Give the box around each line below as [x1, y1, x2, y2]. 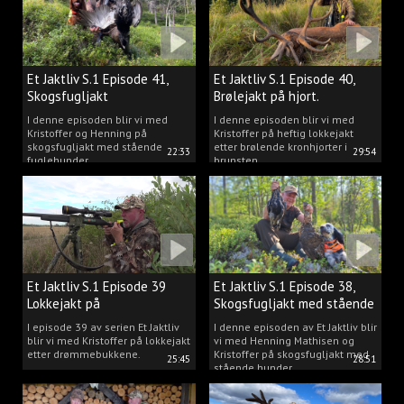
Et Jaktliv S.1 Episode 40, [213, 69, 354, 87]
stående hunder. [213, 360, 294, 374]
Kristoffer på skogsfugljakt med [213, 346, 369, 361]
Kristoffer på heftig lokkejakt [213, 125, 353, 140]
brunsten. [213, 152, 261, 167]
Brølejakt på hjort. [213, 87, 319, 105]
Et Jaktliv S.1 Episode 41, [27, 69, 168, 87]
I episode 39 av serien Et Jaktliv [27, 319, 179, 334]
